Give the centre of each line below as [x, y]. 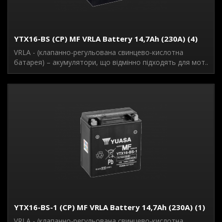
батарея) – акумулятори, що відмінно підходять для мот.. [111, 62]
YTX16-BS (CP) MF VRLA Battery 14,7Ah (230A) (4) [106, 39]
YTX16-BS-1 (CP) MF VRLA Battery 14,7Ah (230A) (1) [110, 207]
